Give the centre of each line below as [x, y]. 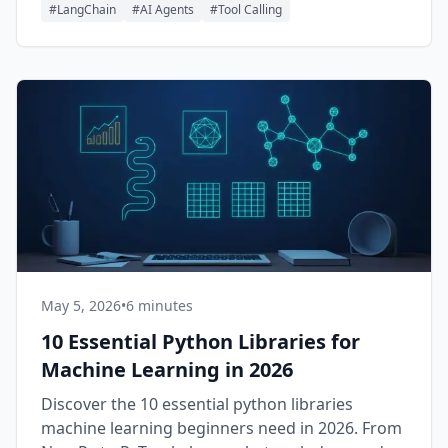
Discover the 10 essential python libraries [197, 404]
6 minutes [159, 305]
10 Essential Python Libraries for [200, 341]
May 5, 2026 [81, 305]
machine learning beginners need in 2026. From [221, 428]
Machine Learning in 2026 [167, 369]
